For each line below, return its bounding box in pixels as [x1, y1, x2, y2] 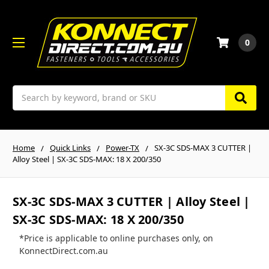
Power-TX [106, 142, 139, 153]
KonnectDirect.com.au [19, 245, 108, 257]
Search [13, 85, 40, 97]
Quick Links [50, 142, 91, 153]
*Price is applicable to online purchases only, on [19, 232, 213, 244]
